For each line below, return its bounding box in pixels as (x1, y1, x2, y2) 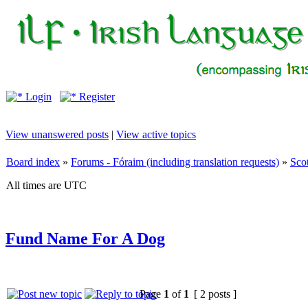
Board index (6, 156, 60, 168)
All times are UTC (6, 179, 87, 191)
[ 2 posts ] (191, 287, 239, 300)
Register (76, 91, 115, 102)
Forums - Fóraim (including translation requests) (71, 156, 279, 168)
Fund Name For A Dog (5, 229, 165, 247)
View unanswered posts (5, 129, 109, 140)
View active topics (116, 129, 196, 140)
